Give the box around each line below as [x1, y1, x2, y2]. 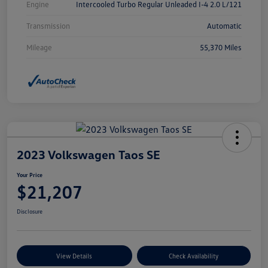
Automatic [207, 20, 242, 31]
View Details [56, 252, 93, 260]
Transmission [26, 20, 70, 31]
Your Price [17, 171, 42, 179]
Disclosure [17, 208, 42, 215]
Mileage [26, 42, 52, 52]
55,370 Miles [200, 42, 242, 52]
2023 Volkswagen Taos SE [17, 147, 160, 162]
